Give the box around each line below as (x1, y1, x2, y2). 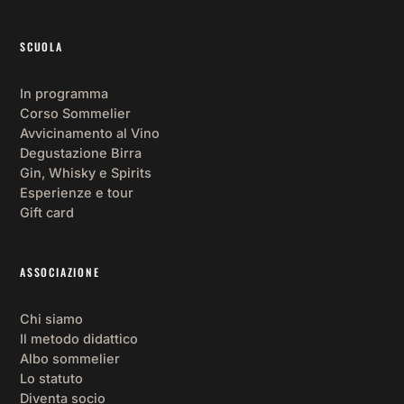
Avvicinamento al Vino (20, 124, 160, 141)
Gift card (20, 204, 74, 220)
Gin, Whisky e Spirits (20, 164, 151, 180)
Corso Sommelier (20, 105, 131, 121)
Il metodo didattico (20, 330, 138, 346)
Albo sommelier (20, 350, 120, 366)
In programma (20, 85, 108, 101)
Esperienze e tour (20, 184, 133, 200)
